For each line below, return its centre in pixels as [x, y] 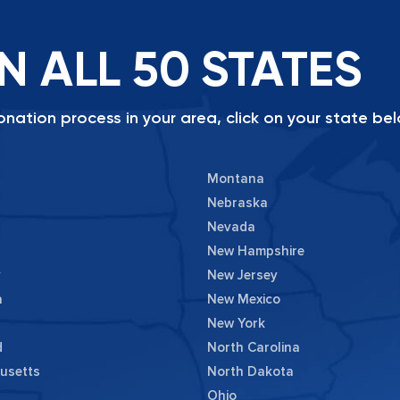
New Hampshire [256, 251]
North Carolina [254, 348]
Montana [236, 179]
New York [236, 324]
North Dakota [250, 372]
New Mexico [244, 300]
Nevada [231, 227]
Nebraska [237, 203]
